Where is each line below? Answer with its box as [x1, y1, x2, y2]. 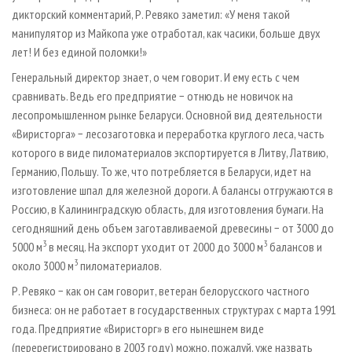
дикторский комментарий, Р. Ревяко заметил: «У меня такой [12, 6, 290, 23]
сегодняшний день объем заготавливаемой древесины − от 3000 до [12, 220, 334, 236]
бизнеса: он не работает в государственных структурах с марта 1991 [12, 302, 336, 318]
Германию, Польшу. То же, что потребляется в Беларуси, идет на [12, 163, 311, 180]
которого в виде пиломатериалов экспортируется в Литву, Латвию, [12, 145, 328, 161]
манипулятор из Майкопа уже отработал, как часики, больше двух [12, 25, 321, 42]
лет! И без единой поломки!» [12, 44, 147, 60]
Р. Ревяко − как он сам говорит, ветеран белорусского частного [12, 283, 310, 299]
